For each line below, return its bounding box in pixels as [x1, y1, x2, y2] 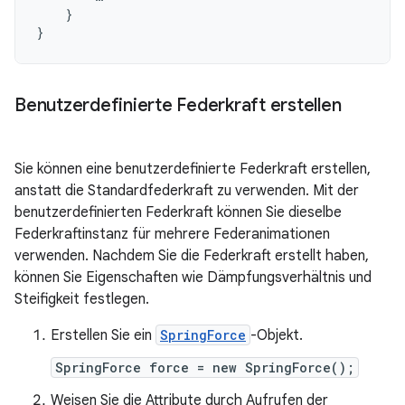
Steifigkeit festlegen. [14, 289, 149, 308]
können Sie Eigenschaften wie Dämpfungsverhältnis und [14, 268, 372, 287]
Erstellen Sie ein [51, 325, 155, 344]
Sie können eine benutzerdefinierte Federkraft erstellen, [14, 159, 371, 178]
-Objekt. [250, 325, 303, 344]
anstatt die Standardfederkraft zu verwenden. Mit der [14, 181, 359, 200]
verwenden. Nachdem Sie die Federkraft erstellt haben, [14, 246, 369, 265]
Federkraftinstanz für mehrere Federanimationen [14, 224, 330, 243]
